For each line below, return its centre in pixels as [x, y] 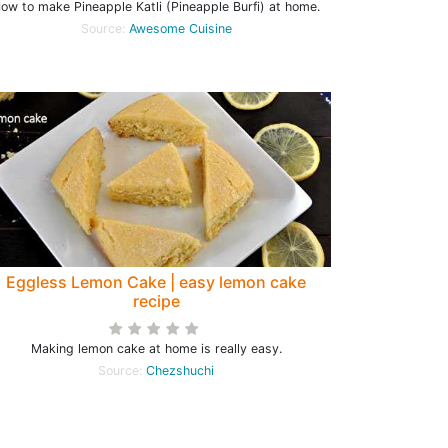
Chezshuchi [180, 371]
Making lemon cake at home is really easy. [156, 349]
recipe [156, 301]
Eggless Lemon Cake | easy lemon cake [156, 282]
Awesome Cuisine [180, 29]
